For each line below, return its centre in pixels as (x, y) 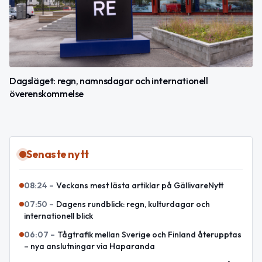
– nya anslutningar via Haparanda (89, 247)
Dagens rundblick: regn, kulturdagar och (133, 204)
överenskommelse (46, 94)
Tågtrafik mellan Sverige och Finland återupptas (149, 235)
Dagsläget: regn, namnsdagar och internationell (109, 81)
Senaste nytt (58, 154)
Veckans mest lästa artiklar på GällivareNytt (140, 186)
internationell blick (58, 216)
